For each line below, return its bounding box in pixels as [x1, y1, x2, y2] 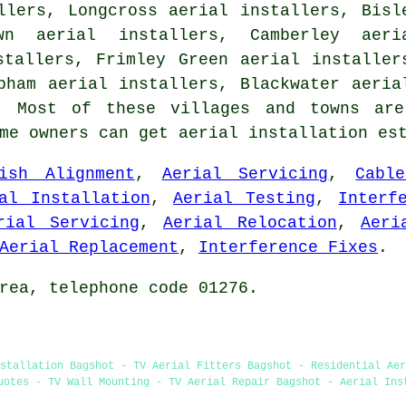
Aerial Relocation [163, 213, 337, 232]
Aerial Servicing [161, 164, 329, 183]
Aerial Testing [173, 188, 316, 208]
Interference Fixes [198, 237, 378, 256]
